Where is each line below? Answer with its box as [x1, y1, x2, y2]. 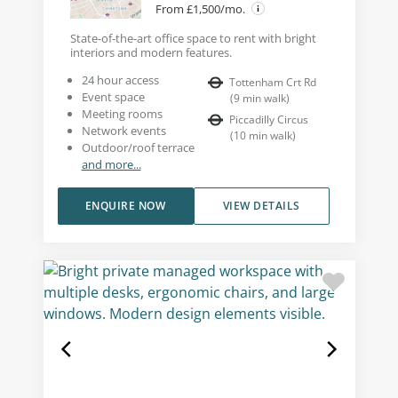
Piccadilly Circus [229, 112, 308, 128]
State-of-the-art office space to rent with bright [69, 30, 316, 47]
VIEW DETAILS [222, 198, 300, 214]
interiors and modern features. [69, 44, 232, 61]
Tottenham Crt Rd [229, 75, 316, 91]
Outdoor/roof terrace [81, 139, 195, 156]
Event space [81, 89, 145, 106]
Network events [81, 123, 166, 139]
